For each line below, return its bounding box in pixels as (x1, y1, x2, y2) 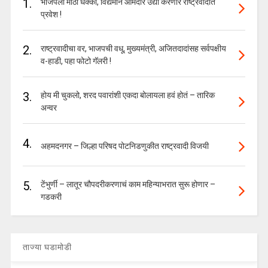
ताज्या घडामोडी (22, 242, 72, 252)
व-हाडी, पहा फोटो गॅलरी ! (40, 56, 111, 66)
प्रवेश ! (40, 10, 62, 20)
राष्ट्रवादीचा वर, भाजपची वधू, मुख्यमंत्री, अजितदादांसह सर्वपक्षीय (40, 44, 226, 54)
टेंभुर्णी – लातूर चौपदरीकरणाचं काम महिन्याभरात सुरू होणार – (40, 179, 215, 190)
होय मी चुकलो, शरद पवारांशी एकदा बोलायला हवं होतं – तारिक (40, 90, 215, 100)
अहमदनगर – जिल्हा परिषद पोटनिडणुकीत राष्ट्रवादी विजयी (40, 141, 209, 151)
